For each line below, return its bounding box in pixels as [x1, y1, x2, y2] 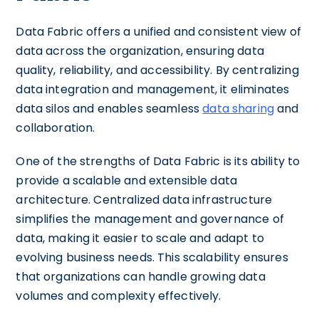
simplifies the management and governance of [16, 210, 284, 227]
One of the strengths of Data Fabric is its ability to [16, 152, 300, 169]
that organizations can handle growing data [16, 268, 266, 285]
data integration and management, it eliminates [16, 80, 290, 98]
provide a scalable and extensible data [16, 172, 238, 189]
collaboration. [16, 119, 95, 136]
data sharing [202, 100, 275, 117]
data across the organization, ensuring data [16, 42, 264, 59]
